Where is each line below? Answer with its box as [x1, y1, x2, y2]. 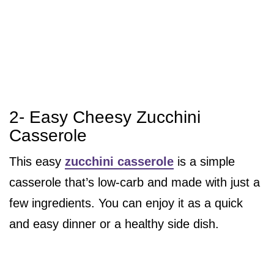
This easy [9, 155, 65, 169]
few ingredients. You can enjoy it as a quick [9, 196, 243, 210]
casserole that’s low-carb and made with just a [9, 176, 260, 190]
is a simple [174, 155, 235, 169]
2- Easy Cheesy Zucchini [9, 108, 201, 127]
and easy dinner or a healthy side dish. [9, 217, 219, 231]
